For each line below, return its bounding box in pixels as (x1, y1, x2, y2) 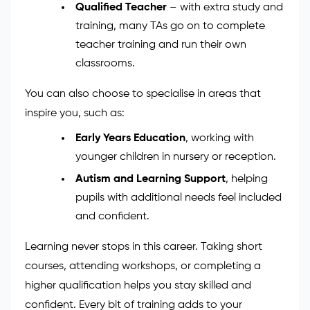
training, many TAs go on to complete (75, 126, 265, 138)
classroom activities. (75, 8, 177, 19)
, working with (185, 238, 254, 250)
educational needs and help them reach (75, 66, 277, 78)
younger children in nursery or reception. (75, 257, 276, 268)
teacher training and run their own (75, 145, 246, 156)
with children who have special (75, 48, 228, 60)
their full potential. (75, 85, 165, 97)
